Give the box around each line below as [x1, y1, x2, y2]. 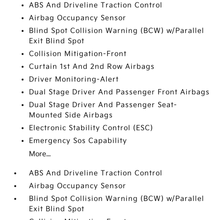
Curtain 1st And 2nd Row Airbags [29, 62, 155, 71]
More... [29, 150, 51, 158]
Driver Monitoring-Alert [29, 75, 119, 83]
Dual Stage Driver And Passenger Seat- [29, 101, 178, 109]
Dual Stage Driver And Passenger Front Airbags [29, 88, 210, 96]
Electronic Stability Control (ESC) [29, 124, 154, 132]
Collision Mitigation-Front [29, 50, 127, 58]
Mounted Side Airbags [29, 111, 113, 119]
